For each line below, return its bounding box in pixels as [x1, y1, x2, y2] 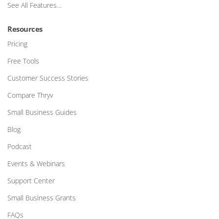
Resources [7, 24, 43, 34]
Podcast [7, 142, 32, 151]
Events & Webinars [7, 159, 65, 168]
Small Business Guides [7, 108, 77, 117]
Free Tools [7, 56, 39, 66]
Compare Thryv [7, 90, 53, 100]
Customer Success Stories [7, 73, 88, 83]
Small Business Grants [7, 193, 76, 202]
